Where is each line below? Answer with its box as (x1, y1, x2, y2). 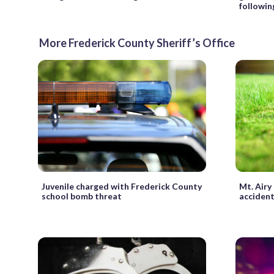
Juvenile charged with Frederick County (42, 181, 202, 192)
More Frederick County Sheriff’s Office (39, 36, 235, 50)
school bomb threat (42, 191, 122, 202)
